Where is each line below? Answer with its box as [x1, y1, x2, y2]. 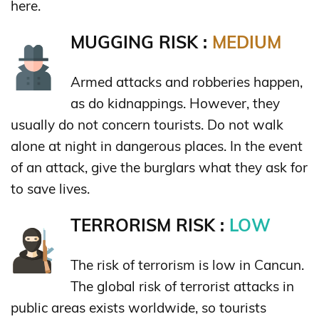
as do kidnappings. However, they [70, 94, 280, 112]
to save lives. [11, 179, 90, 197]
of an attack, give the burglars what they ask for [11, 158, 308, 176]
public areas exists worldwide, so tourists [11, 298, 266, 316]
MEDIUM [212, 31, 281, 53]
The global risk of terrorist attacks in [70, 277, 294, 295]
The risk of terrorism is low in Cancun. [70, 256, 304, 273]
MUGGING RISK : [70, 31, 212, 53]
